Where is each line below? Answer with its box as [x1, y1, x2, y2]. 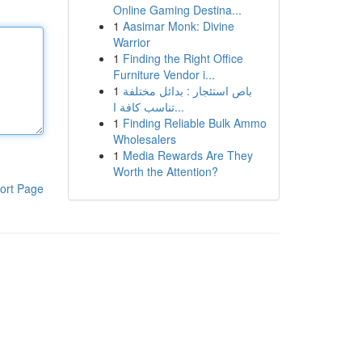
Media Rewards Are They [122, 147, 253, 163]
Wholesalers [112, 131, 176, 147]
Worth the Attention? [112, 163, 218, 179]
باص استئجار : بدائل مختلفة [122, 82, 252, 99]
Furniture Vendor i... [112, 66, 215, 82]
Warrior [112, 34, 150, 50]
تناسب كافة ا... [174, 99, 184, 115]
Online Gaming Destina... [112, 2, 242, 18]
